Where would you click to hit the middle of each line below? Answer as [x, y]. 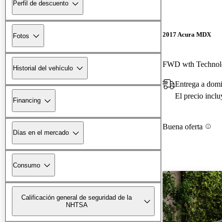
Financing [27, 101]
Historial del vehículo [43, 68]
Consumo [27, 165]
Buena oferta [183, 126]
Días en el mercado [41, 133]
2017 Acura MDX [187, 35]
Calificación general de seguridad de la [77, 197]
